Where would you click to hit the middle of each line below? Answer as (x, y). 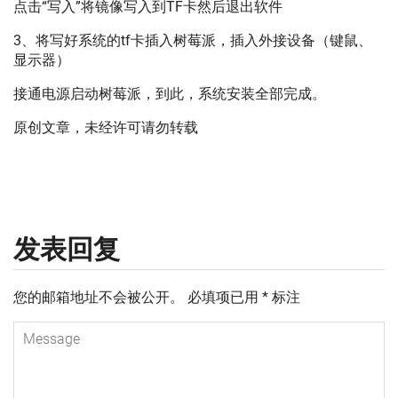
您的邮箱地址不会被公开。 (99, 297)
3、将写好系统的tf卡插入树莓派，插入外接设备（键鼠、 (193, 40)
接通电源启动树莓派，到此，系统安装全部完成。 (170, 94)
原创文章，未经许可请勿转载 (106, 127)
